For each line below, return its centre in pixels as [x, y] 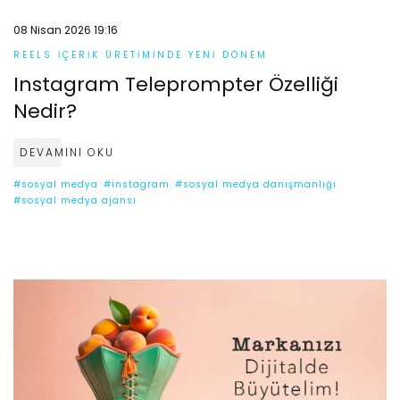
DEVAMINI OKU [67, 152]
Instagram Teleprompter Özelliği [176, 84]
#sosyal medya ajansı [75, 200]
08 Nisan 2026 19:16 [66, 30]
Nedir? [45, 111]
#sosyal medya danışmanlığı [256, 184]
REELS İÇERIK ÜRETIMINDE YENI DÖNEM [141, 54]
